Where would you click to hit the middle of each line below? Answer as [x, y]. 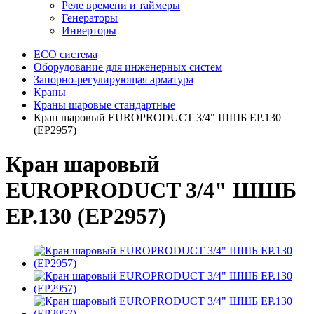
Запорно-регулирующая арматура [114, 80]
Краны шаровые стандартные [104, 105]
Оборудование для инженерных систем [128, 67]
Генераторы [90, 18]
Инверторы [89, 30]
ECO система [66, 54]
